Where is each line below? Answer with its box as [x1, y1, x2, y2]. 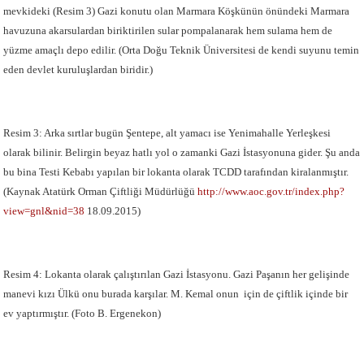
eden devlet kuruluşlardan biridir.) [3, 63, 154, 76]
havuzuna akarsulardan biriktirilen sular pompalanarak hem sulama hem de [3, 24, 333, 37]
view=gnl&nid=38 [3, 205, 85, 217]
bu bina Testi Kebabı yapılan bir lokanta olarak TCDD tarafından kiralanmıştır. [3, 166, 349, 178]
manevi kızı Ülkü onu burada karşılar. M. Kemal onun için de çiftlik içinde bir [3, 288, 349, 300]
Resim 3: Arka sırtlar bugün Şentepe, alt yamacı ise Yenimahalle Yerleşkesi [3, 127, 331, 139]
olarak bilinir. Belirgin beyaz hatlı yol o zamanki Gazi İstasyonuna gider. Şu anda [3, 146, 361, 158]
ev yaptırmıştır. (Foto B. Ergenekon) [3, 307, 162, 319]
